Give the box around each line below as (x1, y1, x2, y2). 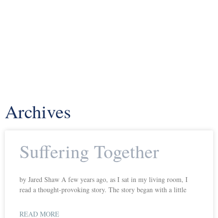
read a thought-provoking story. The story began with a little (19, 184, 186, 194)
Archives (5, 98, 71, 124)
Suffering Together (19, 138, 159, 163)
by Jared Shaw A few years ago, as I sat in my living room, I (19, 174, 188, 184)
